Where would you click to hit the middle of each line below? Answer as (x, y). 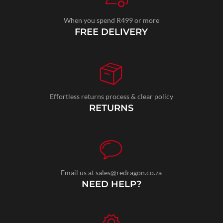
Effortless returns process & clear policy (111, 96)
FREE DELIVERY (111, 32)
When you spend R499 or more (111, 20)
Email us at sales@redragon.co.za (111, 172)
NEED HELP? (111, 184)
